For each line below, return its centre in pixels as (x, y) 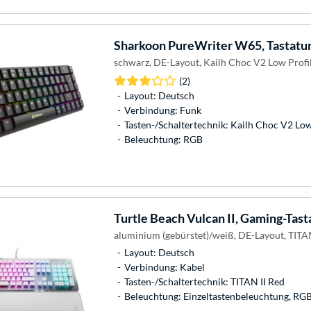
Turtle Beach (149, 218)
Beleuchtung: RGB (163, 139)
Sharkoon (140, 45)
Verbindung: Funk (162, 110)
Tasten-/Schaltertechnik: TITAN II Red (204, 281)
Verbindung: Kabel (164, 267)
